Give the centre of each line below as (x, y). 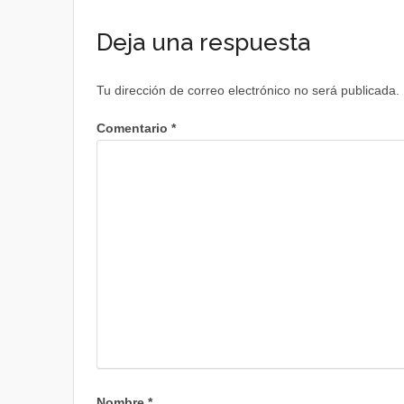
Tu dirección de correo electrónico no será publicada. (248, 90)
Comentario (133, 128)
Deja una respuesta (203, 42)
